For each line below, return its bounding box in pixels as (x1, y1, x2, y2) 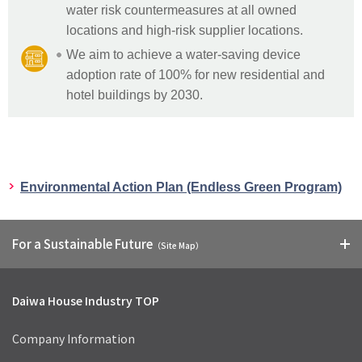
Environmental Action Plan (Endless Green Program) (20, 179, 342, 194)
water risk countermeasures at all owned (66, 2, 297, 17)
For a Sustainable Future (12, 234, 153, 252)
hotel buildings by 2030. (66, 86, 203, 102)
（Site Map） (153, 238, 204, 251)
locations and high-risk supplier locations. (66, 22, 303, 37)
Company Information (12, 330, 135, 347)
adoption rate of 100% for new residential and (66, 66, 325, 82)
